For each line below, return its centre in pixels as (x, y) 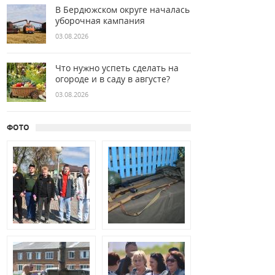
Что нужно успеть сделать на (117, 68)
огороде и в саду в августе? (113, 79)
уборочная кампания (100, 21)
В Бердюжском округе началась (122, 10)
